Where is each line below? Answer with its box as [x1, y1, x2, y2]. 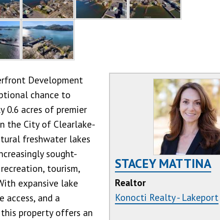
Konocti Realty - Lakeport [115, 191, 219, 204]
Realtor [115, 176, 146, 189]
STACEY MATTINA [115, 155, 212, 172]
